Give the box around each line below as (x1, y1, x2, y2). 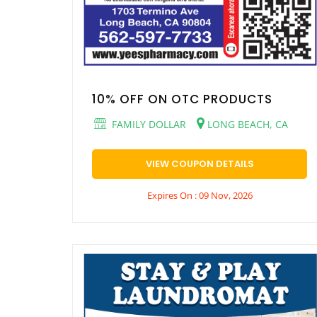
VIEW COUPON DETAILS (145, 156, 254, 171)
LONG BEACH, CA (204, 117, 288, 131)
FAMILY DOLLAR (109, 117, 186, 131)
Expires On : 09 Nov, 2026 (146, 188, 253, 202)
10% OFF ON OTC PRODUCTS (92, 90, 272, 108)
